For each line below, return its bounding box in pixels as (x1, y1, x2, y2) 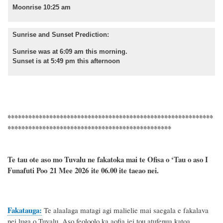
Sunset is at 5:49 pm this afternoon (12, 57, 120, 65)
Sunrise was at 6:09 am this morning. (12, 48, 127, 56)
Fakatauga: (7, 205, 42, 216)
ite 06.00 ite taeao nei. (89, 165, 159, 176)
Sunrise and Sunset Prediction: (12, 31, 109, 39)
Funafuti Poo (7, 165, 50, 176)
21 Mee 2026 (50, 165, 89, 176)
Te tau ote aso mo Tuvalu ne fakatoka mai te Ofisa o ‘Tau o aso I (7, 154, 208, 165)
